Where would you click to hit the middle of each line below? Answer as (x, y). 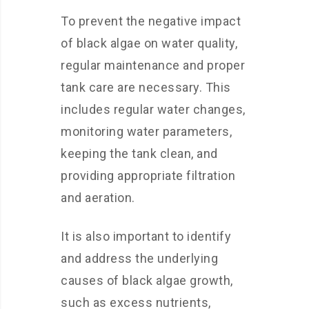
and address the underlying (139, 258)
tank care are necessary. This (146, 87)
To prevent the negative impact (151, 21)
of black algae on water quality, (149, 43)
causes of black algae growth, (147, 280)
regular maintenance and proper (153, 65)
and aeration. (98, 198)
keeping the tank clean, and (139, 153)
